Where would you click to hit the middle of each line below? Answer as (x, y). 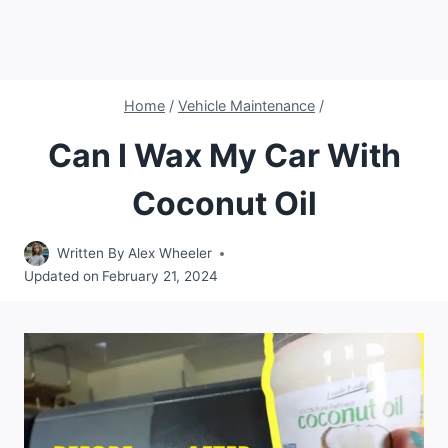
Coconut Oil (224, 203)
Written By (91, 253)
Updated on (61, 276)
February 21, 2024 (160, 276)
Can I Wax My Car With (224, 155)
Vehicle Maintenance (246, 106)
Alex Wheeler (170, 253)
